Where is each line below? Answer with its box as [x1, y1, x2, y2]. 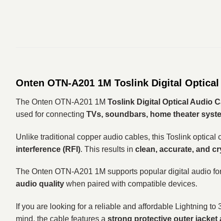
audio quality [16, 180, 64, 188]
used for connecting [16, 110, 86, 118]
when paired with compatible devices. [64, 180, 197, 188]
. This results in [80, 145, 135, 153]
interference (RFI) [16, 145, 80, 153]
